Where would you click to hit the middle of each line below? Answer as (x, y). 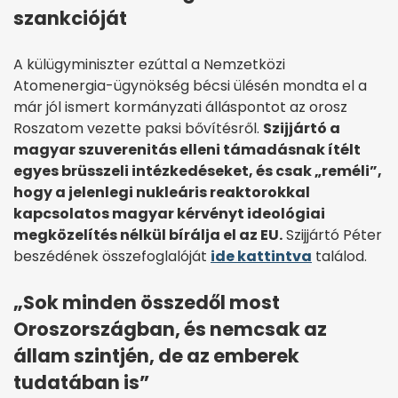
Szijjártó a (302, 129)
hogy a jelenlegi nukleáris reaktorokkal (162, 193)
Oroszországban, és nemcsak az (170, 330)
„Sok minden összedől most (147, 303)
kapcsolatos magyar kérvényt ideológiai (169, 214)
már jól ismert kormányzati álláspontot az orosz (180, 107)
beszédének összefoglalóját (112, 257)
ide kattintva (261, 257)
